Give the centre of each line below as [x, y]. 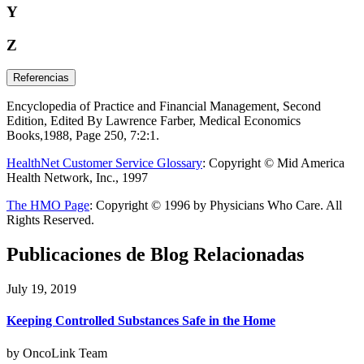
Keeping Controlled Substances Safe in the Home [141, 321]
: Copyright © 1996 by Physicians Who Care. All [216, 206]
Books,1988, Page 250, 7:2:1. [83, 136]
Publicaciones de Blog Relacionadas [155, 255]
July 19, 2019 [41, 289]
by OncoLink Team [57, 353]
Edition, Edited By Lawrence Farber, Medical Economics [154, 121]
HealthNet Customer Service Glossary [104, 163]
